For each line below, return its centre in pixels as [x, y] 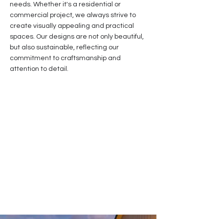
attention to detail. [39, 69]
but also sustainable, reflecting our [64, 47]
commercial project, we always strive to [73, 15]
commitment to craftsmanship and [65, 58]
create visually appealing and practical [72, 26]
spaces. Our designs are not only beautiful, [77, 37]
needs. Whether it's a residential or [65, 4]
